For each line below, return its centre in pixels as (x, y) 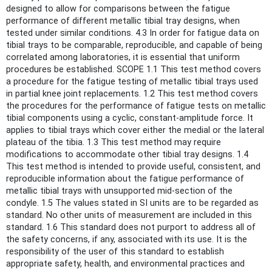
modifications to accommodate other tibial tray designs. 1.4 (127, 154)
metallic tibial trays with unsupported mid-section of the (119, 191)
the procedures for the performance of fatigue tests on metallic (136, 106)
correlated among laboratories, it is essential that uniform (123, 57)
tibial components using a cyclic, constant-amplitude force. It (130, 118)
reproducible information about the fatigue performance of (125, 178)
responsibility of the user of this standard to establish (115, 251)
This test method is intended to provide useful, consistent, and (133, 166)
